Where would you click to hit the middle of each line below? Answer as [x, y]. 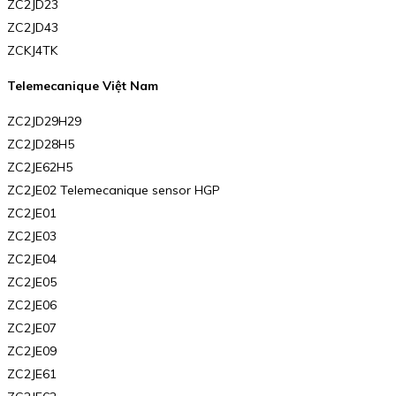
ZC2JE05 [32, 282]
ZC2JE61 [32, 374]
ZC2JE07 [32, 328]
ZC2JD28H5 [41, 145]
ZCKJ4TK [32, 51]
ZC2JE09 [32, 351]
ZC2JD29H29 [44, 122]
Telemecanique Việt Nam [83, 86]
